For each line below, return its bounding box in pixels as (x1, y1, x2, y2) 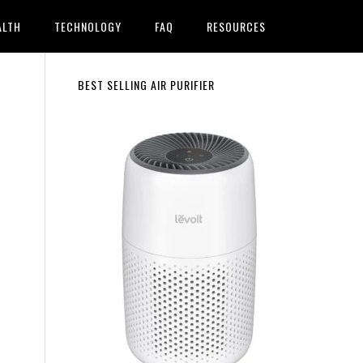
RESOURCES (207, 18, 266, 35)
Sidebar (77, 103, 143, 139)
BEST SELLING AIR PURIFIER (78, 76, 215, 93)
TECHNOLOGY (54, 18, 122, 35)
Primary (77, 74, 147, 110)
